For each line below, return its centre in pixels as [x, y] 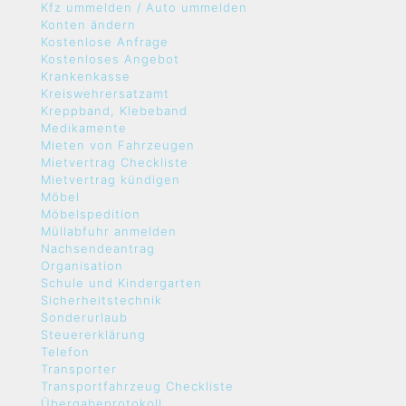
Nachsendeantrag [98, 248]
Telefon [65, 352]
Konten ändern [88, 24]
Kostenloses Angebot [110, 59]
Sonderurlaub [84, 317]
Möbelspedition [91, 214]
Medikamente [84, 128]
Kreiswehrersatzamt [105, 93]
